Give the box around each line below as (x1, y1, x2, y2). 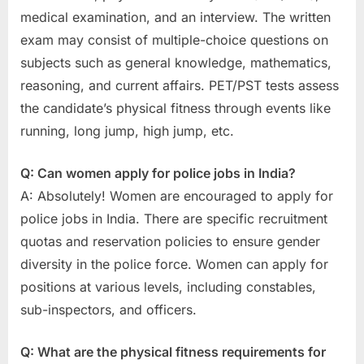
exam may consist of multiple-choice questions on (20, 32, 328, 49)
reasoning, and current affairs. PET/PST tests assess (20, 77, 339, 94)
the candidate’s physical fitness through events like (20, 100, 331, 117)
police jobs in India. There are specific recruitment (20, 210, 327, 227)
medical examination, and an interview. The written (20, 9, 331, 26)
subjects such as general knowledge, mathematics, (20, 54, 331, 71)
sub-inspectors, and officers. (20, 301, 197, 318)
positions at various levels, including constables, (20, 279, 316, 296)
